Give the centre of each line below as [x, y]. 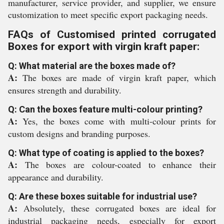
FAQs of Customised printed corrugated [112, 34]
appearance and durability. [56, 177]
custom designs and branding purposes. [79, 133]
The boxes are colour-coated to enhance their [120, 164]
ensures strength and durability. [65, 90]
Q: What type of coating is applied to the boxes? [106, 153]
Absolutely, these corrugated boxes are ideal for [120, 208]
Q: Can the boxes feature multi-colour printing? [105, 109]
